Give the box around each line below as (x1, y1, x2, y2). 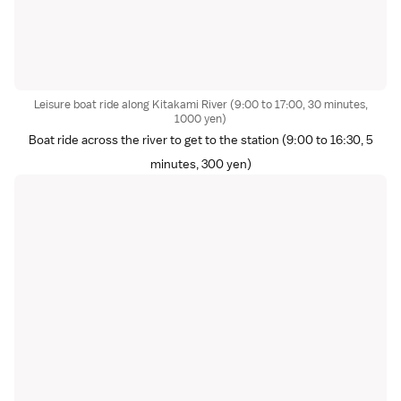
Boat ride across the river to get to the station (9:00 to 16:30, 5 (28, 131, 373, 148)
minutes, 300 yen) (149, 155, 252, 172)
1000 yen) (175, 110, 226, 126)
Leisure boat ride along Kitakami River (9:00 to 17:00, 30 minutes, (33, 96, 368, 112)
